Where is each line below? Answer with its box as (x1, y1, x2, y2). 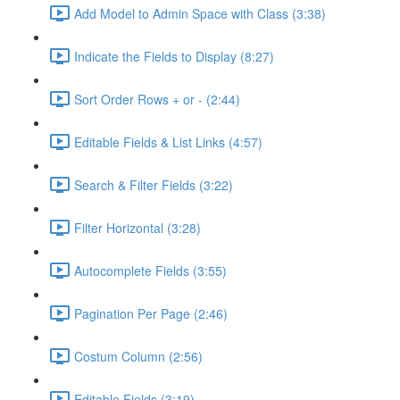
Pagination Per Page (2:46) (74, 304, 228, 322)
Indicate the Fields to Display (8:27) (74, 46, 274, 65)
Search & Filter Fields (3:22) (74, 175, 233, 194)
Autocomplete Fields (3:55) (74, 261, 227, 279)
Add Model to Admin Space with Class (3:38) (74, 4, 326, 22)
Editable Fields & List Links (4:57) (74, 132, 262, 151)
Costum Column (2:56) (74, 346, 203, 365)
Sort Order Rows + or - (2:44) (74, 89, 240, 108)
